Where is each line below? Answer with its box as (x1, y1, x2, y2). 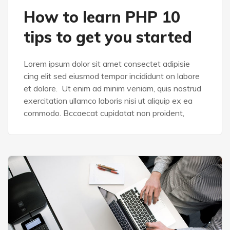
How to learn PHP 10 (24, 7, 180, 27)
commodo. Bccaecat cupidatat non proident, (24, 108, 184, 119)
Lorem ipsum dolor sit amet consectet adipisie (24, 59, 190, 69)
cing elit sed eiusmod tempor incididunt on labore (24, 71, 200, 82)
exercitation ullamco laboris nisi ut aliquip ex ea (24, 95, 193, 106)
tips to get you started (24, 27, 192, 47)
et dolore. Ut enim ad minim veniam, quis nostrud (24, 83, 201, 94)
